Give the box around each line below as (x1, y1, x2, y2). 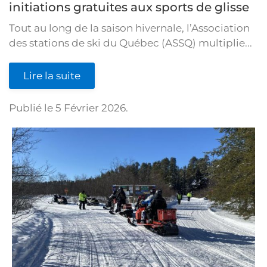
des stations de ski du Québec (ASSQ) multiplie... (9, 36, 252, 49)
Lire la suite (23, 69, 80, 82)
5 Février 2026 (55, 101, 126, 114)
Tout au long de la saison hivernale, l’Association (9, 21, 250, 34)
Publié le (9, 101, 55, 114)
